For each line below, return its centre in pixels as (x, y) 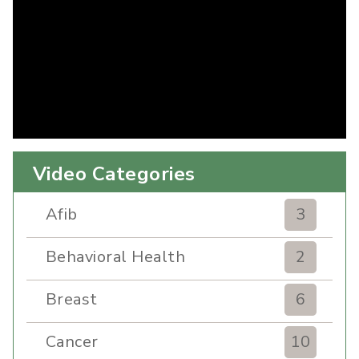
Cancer (72, 342)
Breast (72, 300)
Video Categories (114, 174)
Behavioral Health (116, 257)
